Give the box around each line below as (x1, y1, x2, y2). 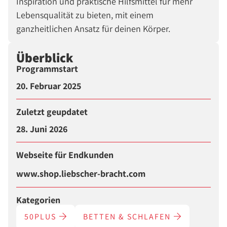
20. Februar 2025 (16, 80, 81, 92)
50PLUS (24, 211, 59, 222)
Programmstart (16, 63, 78, 75)
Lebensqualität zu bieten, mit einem (16, 9, 154, 21)
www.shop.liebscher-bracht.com (16, 167, 145, 179)
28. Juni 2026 (16, 123, 67, 135)
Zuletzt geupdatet (16, 106, 88, 118)
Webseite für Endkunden (16, 149, 113, 161)
